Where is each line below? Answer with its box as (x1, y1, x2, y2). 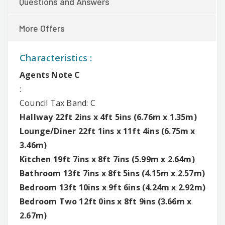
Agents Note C (20, 69, 80, 80)
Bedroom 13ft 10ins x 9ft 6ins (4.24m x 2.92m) (20, 181, 205, 193)
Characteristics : (20, 51, 92, 64)
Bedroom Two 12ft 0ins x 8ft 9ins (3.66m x (20, 195, 192, 207)
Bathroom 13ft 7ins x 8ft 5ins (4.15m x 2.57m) (20, 167, 205, 179)
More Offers (19, 22, 65, 34)
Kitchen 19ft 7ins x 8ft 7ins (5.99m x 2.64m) (20, 153, 195, 165)
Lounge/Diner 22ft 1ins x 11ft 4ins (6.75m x (20, 125, 195, 137)
